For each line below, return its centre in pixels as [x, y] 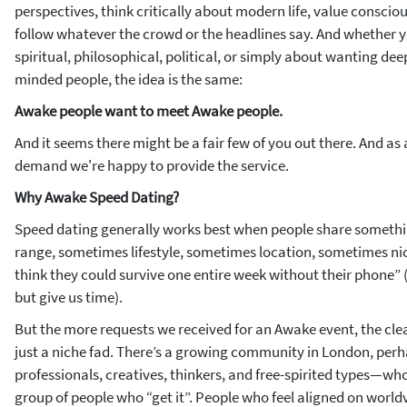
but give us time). [69, 297]
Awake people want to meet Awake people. [149, 111]
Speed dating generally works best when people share [184, 229]
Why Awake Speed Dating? [97, 197]
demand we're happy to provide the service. [152, 165]
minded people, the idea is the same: [129, 79]
